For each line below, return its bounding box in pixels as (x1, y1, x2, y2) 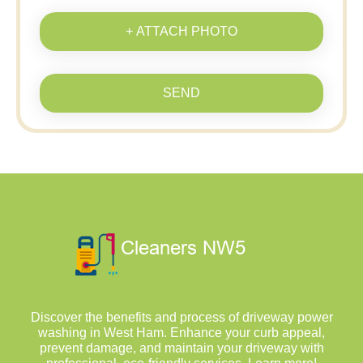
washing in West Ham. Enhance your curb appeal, (38, 326, 325, 340)
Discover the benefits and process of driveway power (30, 310, 333, 324)
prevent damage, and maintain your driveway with (39, 341, 324, 355)
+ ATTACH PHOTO (126, 24, 237, 38)
